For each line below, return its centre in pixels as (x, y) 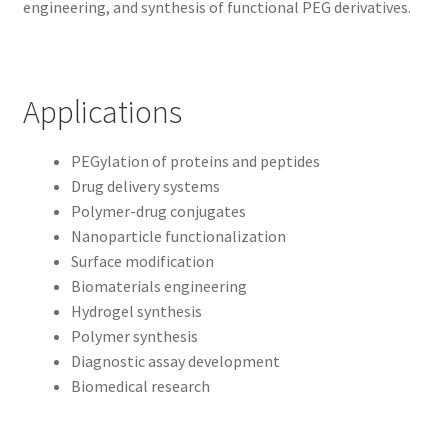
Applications (102, 112)
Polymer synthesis (134, 335)
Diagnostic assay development (175, 360)
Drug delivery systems (145, 185)
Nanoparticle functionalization (178, 235)
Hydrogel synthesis (136, 310)
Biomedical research (140, 385)
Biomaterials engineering (158, 285)
